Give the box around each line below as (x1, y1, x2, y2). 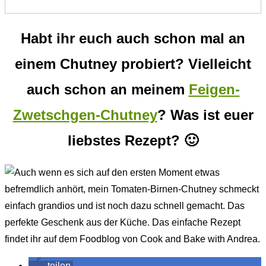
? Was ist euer (157, 106, 254, 123)
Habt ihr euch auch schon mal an (21, 30, 245, 46)
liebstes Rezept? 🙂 (68, 132, 198, 148)
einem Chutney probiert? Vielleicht (15, 55, 251, 72)
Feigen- (188, 81, 240, 97)
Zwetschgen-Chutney (12, 106, 157, 123)
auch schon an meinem (26, 81, 189, 97)
